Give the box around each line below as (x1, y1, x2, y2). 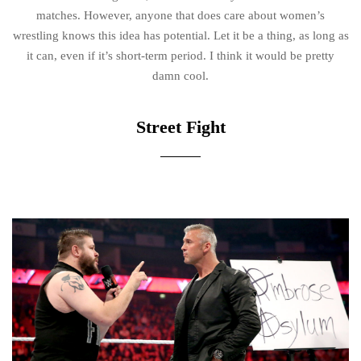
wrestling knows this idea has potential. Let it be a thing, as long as (12, 28, 349, 42)
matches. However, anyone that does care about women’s (36, 8, 325, 22)
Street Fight (135, 116, 226, 137)
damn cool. (152, 68, 209, 82)
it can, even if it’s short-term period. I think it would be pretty (27, 48, 334, 62)
